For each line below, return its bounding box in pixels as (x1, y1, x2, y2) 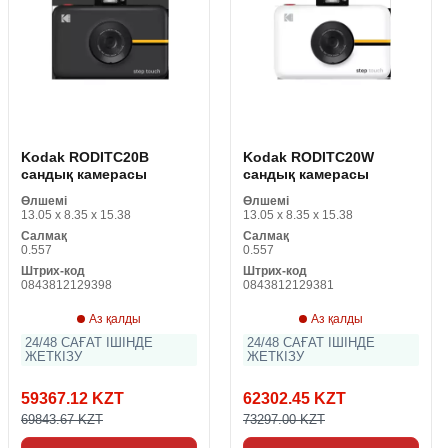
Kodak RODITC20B (21, 149, 149, 165)
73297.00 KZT (243, 413, 325, 427)
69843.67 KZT (21, 413, 103, 427)
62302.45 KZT (243, 390, 346, 407)
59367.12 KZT (21, 390, 124, 407)
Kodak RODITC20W (243, 149, 374, 165)
